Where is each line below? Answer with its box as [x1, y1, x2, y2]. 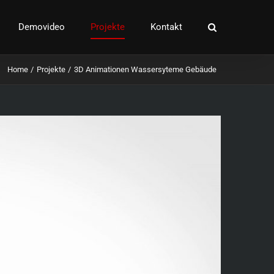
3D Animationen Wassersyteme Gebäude [73, 65, 217, 74]
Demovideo [18, 21, 65, 32]
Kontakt [150, 21, 182, 32]
